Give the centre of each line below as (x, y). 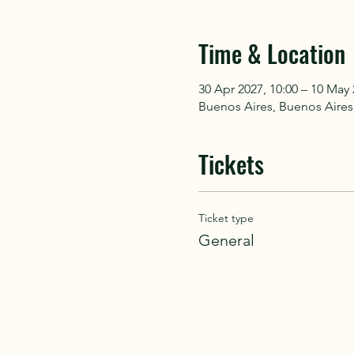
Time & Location (271, 53)
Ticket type (226, 218)
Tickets (231, 164)
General (226, 240)
